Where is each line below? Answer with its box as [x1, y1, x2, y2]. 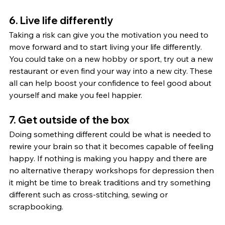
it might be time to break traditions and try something [9, 177, 212, 187]
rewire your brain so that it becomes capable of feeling [9, 141, 215, 151]
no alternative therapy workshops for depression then [9, 165, 216, 175]
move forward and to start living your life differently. [9, 41, 204, 52]
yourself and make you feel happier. [9, 89, 142, 100]
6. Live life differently [9, 14, 113, 27]
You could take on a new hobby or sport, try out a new [9, 53, 215, 64]
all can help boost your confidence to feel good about [9, 77, 213, 88]
